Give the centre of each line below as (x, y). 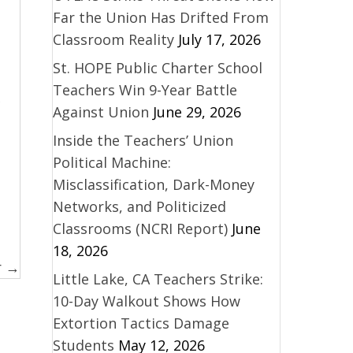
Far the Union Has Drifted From (160, 17)
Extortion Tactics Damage (141, 323)
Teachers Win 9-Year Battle (145, 89)
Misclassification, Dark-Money (153, 184)
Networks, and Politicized (139, 206)
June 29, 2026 (197, 111)
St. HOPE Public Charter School (157, 67)
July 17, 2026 (219, 39)
